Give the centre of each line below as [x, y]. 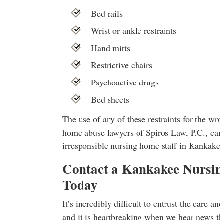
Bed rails [107, 13]
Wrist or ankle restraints [134, 30]
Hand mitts [111, 48]
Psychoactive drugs [125, 82]
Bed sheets [110, 99]
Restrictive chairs [122, 65]
